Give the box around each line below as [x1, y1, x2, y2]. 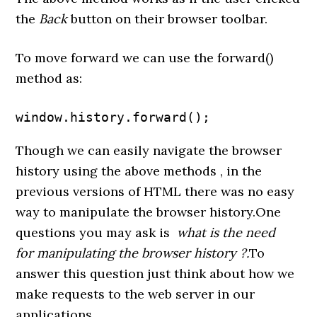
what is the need [177, 224, 276, 241]
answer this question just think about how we [16, 265, 295, 282]
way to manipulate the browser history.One [16, 204, 282, 221]
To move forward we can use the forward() [16, 50, 274, 67]
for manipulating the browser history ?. [16, 245, 250, 262]
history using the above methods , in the [16, 163, 263, 180]
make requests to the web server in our [16, 286, 255, 303]
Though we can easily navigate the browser [16, 142, 282, 159]
